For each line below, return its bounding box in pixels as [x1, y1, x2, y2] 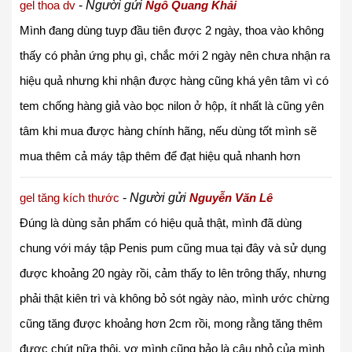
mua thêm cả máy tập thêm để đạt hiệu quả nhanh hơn [20, 148, 300, 163]
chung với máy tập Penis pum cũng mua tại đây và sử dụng [20, 240, 326, 255]
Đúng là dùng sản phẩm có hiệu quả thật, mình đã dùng [20, 215, 302, 229]
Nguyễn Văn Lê [189, 190, 273, 204]
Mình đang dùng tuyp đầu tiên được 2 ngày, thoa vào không [20, 23, 324, 37]
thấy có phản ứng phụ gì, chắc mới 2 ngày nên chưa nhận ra [20, 48, 330, 62]
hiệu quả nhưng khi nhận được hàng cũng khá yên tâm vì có [20, 73, 328, 87]
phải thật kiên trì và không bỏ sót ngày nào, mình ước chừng [20, 291, 329, 305]
